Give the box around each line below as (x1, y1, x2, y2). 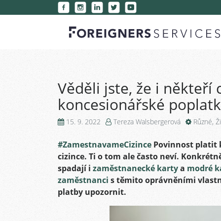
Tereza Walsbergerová (113, 117, 181, 126)
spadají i (58, 163, 93, 174)
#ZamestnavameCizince (58, 139, 151, 150)
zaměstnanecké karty (93, 163, 178, 174)
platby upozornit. (58, 186, 126, 197)
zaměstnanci (58, 175, 109, 185)
